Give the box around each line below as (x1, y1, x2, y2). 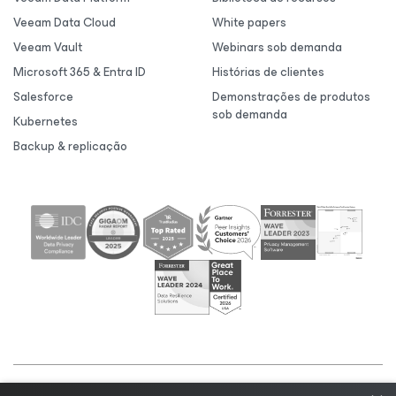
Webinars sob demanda (212, 37, 342, 57)
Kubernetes (13, 111, 78, 132)
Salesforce (13, 87, 73, 107)
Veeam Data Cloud (13, 12, 116, 33)
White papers (212, 12, 286, 33)
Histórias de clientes (212, 62, 324, 82)
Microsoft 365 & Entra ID (13, 62, 146, 82)
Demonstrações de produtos (212, 87, 370, 107)
